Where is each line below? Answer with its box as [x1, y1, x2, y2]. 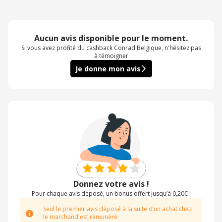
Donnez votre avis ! [73, 178, 149, 190]
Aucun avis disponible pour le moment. [34, 33, 188, 44]
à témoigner [94, 52, 128, 60]
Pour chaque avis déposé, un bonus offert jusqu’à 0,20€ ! [31, 189, 191, 198]
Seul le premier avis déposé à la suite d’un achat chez [43, 205, 192, 214]
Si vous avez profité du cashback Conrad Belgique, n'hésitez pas [21, 44, 201, 52]
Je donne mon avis [75, 64, 141, 73]
